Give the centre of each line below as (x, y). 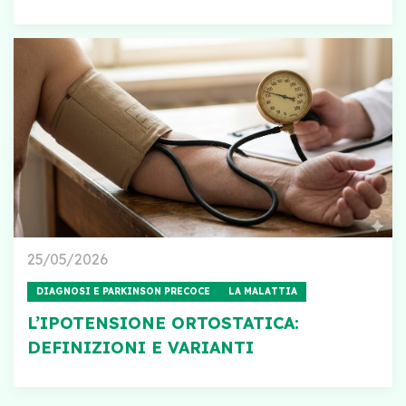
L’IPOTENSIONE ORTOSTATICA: (163, 323)
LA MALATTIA (263, 291)
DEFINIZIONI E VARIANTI (140, 347)
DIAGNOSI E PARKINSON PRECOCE (123, 291)
